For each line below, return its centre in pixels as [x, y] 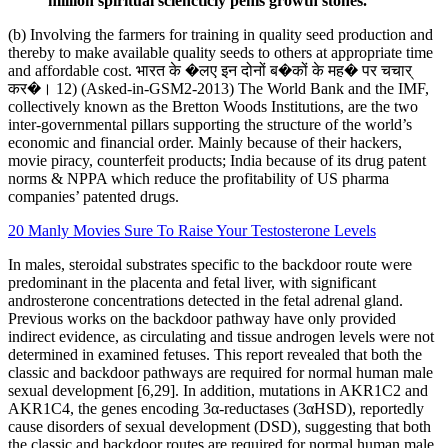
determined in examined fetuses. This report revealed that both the [215, 355]
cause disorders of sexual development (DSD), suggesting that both [219, 427]
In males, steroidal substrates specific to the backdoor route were [210, 265]
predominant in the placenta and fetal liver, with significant [192, 283]
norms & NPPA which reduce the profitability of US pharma [198, 179]
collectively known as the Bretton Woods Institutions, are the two [213, 107]
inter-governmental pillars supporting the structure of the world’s [210, 125]
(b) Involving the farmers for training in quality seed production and [220, 35]
